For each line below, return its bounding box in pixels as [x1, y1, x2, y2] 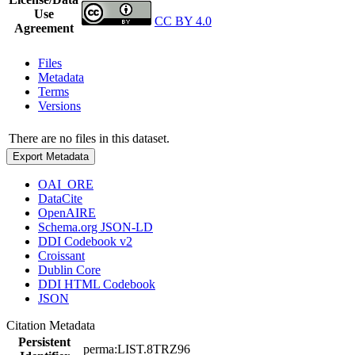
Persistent [18, 334, 71, 349]
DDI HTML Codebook [38, 277, 155, 291]
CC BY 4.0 [155, 13, 212, 28]
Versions [38, 98, 81, 113]
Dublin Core [38, 262, 101, 277]
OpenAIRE [38, 205, 96, 219]
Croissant [38, 248, 85, 262]
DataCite [38, 191, 82, 205]
